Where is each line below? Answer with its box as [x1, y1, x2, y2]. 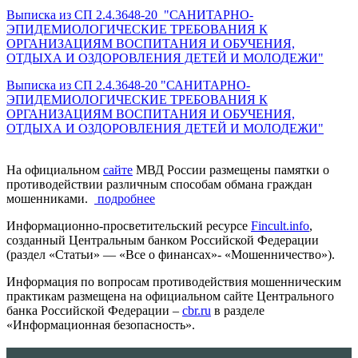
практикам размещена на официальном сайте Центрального [6, 289, 334, 304]
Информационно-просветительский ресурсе [6, 219, 251, 233]
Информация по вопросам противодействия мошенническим [6, 275, 341, 289]
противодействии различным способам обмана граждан [6, 177, 312, 192]
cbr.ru [182, 304, 211, 318]
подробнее [94, 192, 155, 206]
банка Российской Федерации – [6, 304, 182, 318]
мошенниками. [6, 192, 94, 206]
